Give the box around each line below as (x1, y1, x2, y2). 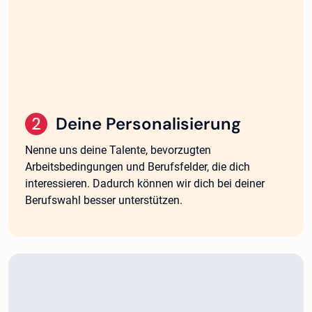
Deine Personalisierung (56, 112, 241, 134)
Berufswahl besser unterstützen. (25, 193, 182, 207)
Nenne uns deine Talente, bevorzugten (25, 143, 211, 157)
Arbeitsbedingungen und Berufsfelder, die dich (25, 159, 250, 173)
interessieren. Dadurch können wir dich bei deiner (25, 176, 265, 190)
